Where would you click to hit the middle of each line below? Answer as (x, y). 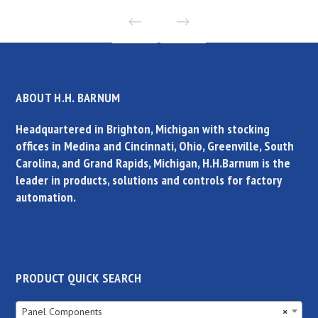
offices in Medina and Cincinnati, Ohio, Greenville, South (155, 146)
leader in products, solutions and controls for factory (149, 180)
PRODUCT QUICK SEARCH (79, 278)
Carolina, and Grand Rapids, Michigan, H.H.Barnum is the (153, 163)
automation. (46, 197)
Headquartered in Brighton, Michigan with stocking (143, 128)
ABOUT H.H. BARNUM (68, 97)
